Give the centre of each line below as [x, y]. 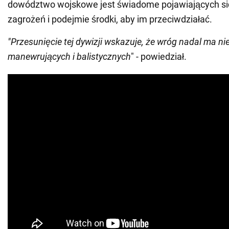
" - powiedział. [159, 56]
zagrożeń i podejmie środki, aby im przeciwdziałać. [110, 19]
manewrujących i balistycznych [69, 56]
